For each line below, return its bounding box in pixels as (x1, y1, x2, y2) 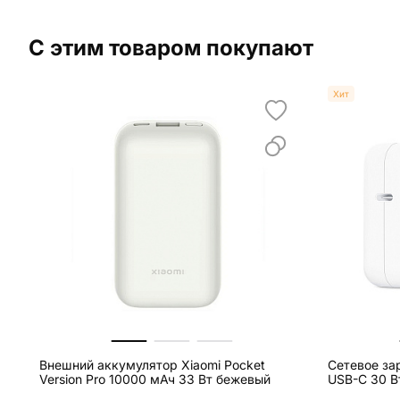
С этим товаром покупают (29, 35, 313, 62)
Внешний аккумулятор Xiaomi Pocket (39, 357, 265, 373)
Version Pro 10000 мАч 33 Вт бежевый (39, 371, 271, 387)
